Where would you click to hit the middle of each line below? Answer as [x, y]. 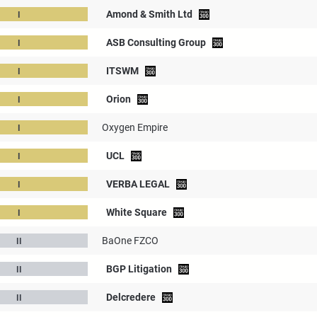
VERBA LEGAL [138, 184]
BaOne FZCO [130, 241]
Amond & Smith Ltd [149, 14]
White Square [137, 212]
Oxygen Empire [135, 127]
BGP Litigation [139, 269]
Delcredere [131, 297]
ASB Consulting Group [156, 42]
